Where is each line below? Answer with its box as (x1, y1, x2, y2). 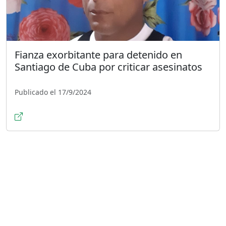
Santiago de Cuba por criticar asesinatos (15, 60, 202, 74)
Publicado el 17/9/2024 (15, 87, 91, 97)
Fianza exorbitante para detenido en (15, 47, 182, 62)
